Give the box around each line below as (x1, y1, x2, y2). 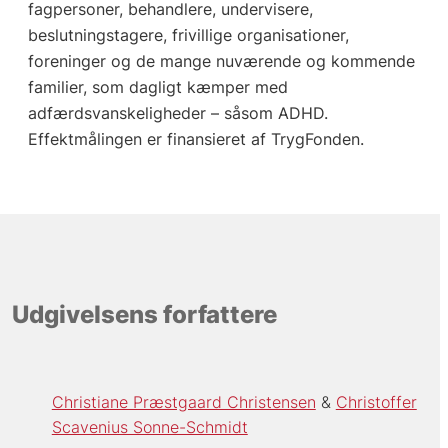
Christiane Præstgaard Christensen (51, 391, 316, 412)
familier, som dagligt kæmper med (27, 76, 288, 97)
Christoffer (335, 391, 417, 412)
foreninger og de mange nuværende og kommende (27, 50, 415, 71)
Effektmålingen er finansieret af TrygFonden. (27, 128, 364, 149)
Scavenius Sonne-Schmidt (51, 416, 248, 437)
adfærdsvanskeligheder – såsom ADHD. (27, 102, 328, 123)
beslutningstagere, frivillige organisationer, (27, 24, 349, 45)
